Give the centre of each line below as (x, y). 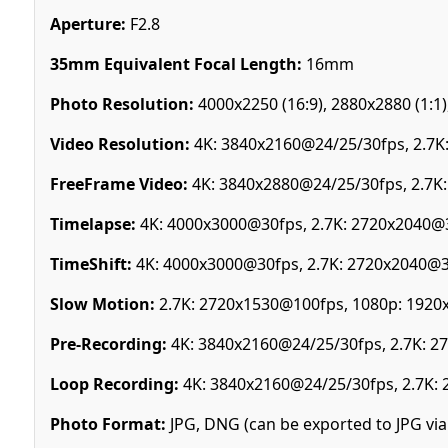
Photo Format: (107, 423)
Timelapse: (92, 223)
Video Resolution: (119, 143)
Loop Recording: (114, 383)
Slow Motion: (102, 303)
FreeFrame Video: (118, 183)
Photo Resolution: (121, 103)
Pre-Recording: (108, 343)
